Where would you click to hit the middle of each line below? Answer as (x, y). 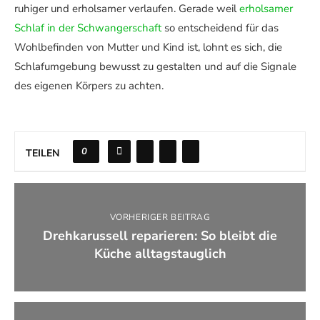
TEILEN (42, 153)
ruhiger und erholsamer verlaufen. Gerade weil (127, 9)
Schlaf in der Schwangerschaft (88, 28)
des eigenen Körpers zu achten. (89, 86)
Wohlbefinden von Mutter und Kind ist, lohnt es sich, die (148, 47)
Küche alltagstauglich (160, 254)
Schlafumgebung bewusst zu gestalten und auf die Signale (155, 66)
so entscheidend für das (220, 28)
